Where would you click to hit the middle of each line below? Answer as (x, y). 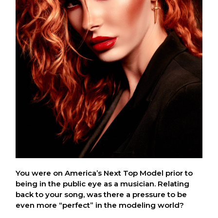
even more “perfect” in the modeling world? (100, 205)
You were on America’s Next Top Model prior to (104, 173)
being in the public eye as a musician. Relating (103, 183)
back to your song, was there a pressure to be (101, 194)
